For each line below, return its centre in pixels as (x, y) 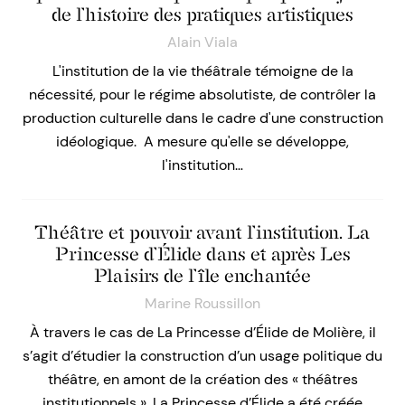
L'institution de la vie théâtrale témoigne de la (202, 71)
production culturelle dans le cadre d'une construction (202, 118)
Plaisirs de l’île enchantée (202, 276)
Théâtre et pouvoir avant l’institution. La (202, 233)
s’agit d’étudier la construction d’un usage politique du (202, 356)
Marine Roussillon (202, 304)
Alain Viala (202, 42)
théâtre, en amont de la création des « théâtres (202, 380)
